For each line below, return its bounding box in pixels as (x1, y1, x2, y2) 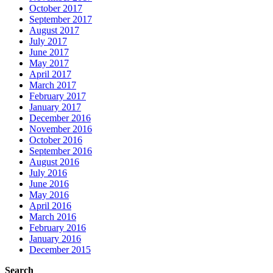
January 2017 (29, 102, 81, 113)
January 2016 (29, 233, 81, 244)
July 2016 (29, 168, 67, 179)
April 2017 (29, 69, 71, 80)
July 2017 (29, 36, 67, 47)
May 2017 (29, 58, 69, 69)
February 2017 (29, 91, 86, 102)
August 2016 (29, 157, 79, 168)
